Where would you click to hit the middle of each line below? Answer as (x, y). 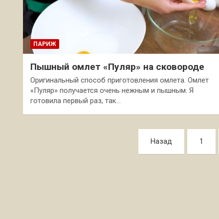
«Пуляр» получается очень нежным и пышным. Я (112, 91)
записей (52, 159)
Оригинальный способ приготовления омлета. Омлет (120, 80)
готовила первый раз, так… (76, 101)
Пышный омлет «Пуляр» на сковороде (117, 67)
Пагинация (62, 139)
